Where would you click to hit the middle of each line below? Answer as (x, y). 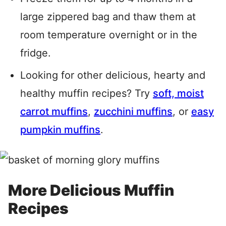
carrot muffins (54, 111)
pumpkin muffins (60, 130)
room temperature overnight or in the (109, 35)
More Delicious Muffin (91, 190)
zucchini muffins (133, 111)
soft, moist (178, 93)
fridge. (36, 53)
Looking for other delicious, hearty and (113, 75)
